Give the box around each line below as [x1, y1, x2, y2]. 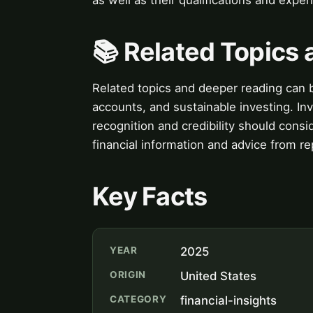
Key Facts [92, 180, 208, 212]
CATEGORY [110, 293, 167, 305]
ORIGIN [110, 268, 147, 280]
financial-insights [180, 293, 277, 307]
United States [180, 268, 257, 283]
